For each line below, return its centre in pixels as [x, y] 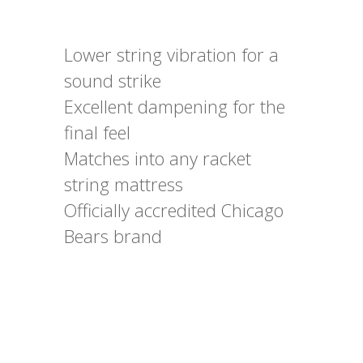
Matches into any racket [158, 158]
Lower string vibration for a [171, 55]
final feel [97, 132]
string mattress [124, 184]
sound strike [113, 81]
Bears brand [113, 236]
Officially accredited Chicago [174, 210]
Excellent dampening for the [175, 107]
